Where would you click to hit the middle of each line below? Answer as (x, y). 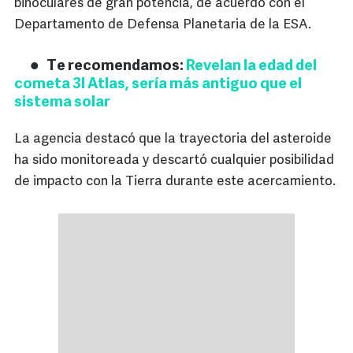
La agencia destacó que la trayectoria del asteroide (173, 139)
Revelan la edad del (251, 67)
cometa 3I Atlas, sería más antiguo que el (158, 85)
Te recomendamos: (116, 67)
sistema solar (62, 103)
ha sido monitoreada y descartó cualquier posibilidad (174, 161)
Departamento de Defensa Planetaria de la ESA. (163, 25)
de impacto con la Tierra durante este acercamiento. (175, 182)
